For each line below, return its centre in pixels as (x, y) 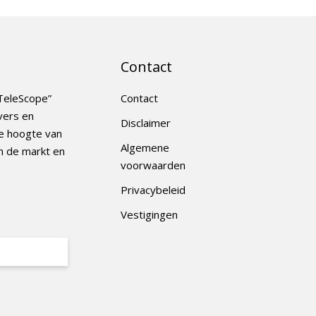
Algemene (145, 147)
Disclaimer (146, 122)
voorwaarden (153, 165)
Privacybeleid (153, 189)
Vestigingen (149, 214)
